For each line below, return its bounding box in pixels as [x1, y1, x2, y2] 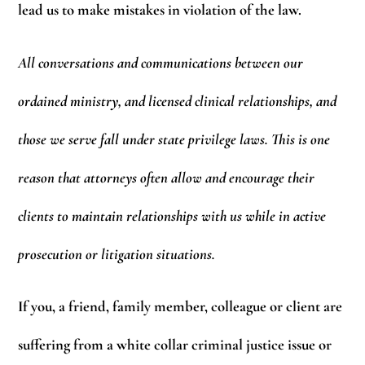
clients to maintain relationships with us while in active [18, 206, 327, 225]
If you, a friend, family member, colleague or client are [18, 297, 343, 316]
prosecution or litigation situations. [18, 244, 216, 263]
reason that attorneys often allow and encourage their [18, 168, 315, 187]
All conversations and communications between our [18, 53, 304, 72]
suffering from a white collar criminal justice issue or [18, 336, 332, 354]
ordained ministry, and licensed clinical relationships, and [18, 91, 337, 110]
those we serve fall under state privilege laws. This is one [18, 130, 331, 148]
